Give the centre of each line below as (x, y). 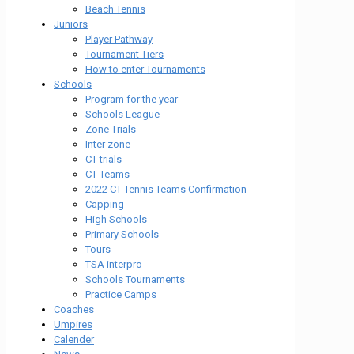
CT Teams (107, 174)
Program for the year (132, 99)
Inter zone (108, 144)
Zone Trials (111, 129)
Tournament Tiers (124, 54)
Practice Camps (121, 294)
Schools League (122, 114)
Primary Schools (122, 234)
